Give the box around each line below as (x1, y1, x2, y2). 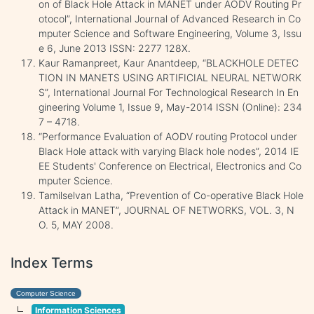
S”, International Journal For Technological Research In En (39, 86, 299, 98)
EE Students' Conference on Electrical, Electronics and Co (39, 159, 301, 172)
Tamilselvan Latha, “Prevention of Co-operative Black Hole (39, 189, 303, 201)
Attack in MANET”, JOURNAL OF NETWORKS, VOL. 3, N (39, 203, 294, 216)
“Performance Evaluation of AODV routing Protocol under (39, 130, 297, 142)
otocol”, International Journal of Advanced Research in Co (39, 12, 301, 25)
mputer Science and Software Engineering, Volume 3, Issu (39, 27, 301, 39)
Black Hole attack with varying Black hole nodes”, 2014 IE (39, 144, 299, 157)
